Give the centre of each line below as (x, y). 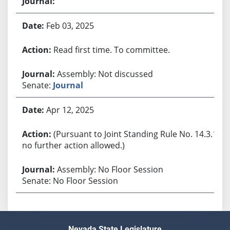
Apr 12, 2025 (70, 110)
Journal (68, 85)
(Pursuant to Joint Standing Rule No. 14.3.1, (136, 134)
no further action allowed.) (73, 145)
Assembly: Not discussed (105, 74)
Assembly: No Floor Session (110, 169)
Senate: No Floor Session (70, 180)
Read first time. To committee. (111, 50)
